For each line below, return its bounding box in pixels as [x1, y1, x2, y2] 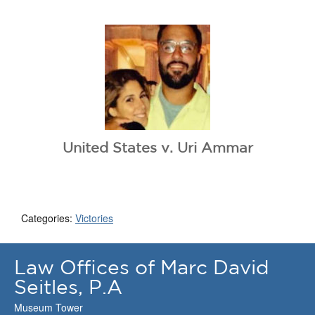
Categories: [21, 211, 75, 225]
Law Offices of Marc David [14, 256, 269, 278]
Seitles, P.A [14, 276, 122, 297]
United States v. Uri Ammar [62, 139, 253, 155]
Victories [75, 211, 113, 225]
